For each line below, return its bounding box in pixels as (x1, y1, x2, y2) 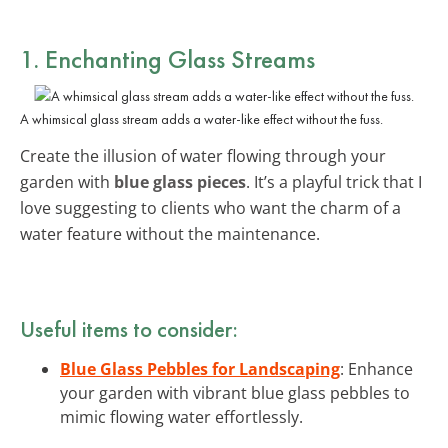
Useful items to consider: (20, 313, 238, 344)
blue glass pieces (114, 170, 246, 193)
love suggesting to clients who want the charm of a (20, 196, 401, 219)
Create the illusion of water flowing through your (20, 144, 386, 167)
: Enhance (340, 357, 413, 380)
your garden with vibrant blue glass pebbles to (60, 381, 410, 404)
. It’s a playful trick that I (246, 170, 422, 193)
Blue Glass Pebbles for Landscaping (60, 357, 340, 380)
